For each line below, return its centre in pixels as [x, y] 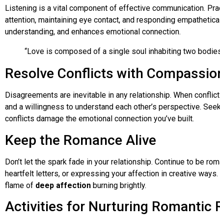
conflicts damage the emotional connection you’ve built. [99, 119]
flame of [20, 185]
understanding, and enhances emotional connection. [93, 32]
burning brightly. [119, 185]
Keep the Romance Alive [81, 140]
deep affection [63, 185]
